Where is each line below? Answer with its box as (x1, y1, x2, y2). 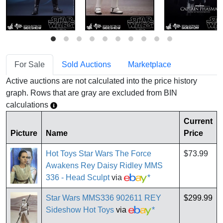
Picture (10, 129, 37, 138)
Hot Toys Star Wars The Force (46, 149, 151, 158)
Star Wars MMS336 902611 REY (46, 194, 161, 203)
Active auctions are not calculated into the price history (6, 77, 197, 86)
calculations (6, 101, 50, 110)
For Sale (14, 60, 45, 69)
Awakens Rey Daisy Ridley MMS (46, 161, 163, 170)
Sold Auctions (62, 60, 111, 69)
